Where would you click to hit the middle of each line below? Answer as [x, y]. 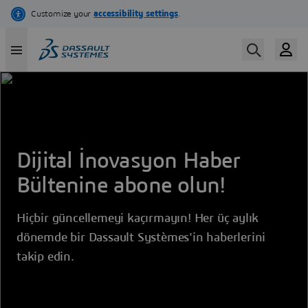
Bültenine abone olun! [121, 186]
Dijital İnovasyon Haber [129, 161]
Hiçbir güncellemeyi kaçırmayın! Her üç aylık [138, 219]
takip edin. [45, 257]
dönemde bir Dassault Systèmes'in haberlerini [141, 238]
